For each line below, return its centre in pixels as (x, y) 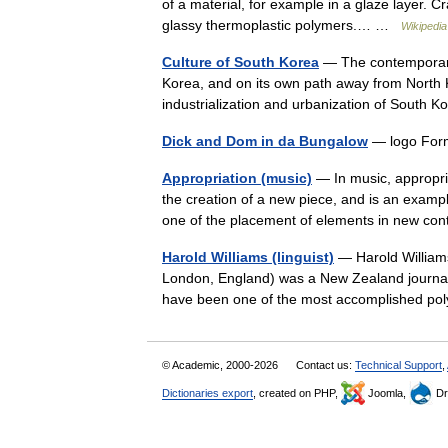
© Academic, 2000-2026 (221, 365)
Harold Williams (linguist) (248, 257)
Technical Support (398, 365)
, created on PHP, (297, 393)
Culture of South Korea (240, 62)
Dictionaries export (207, 393)
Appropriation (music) (237, 178)
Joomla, (387, 393)
